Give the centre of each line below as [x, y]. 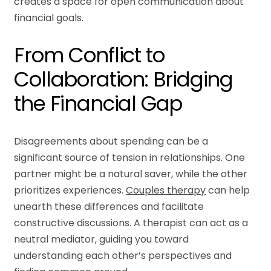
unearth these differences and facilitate [109, 206]
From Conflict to [89, 55]
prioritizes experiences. [70, 190]
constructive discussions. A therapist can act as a [131, 223]
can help [228, 190]
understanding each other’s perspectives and [123, 255]
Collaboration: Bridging [124, 80]
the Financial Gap [98, 104]
